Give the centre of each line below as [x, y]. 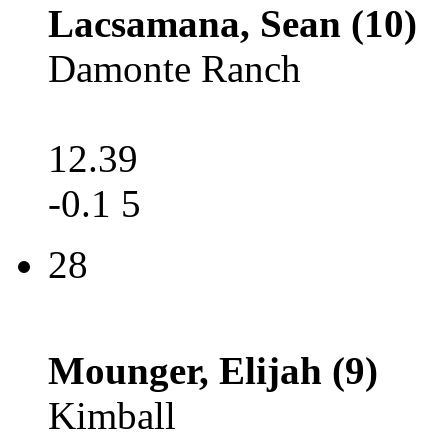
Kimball [112, 415]
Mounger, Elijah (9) [213, 370]
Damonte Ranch [174, 68]
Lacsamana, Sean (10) [232, 23]
